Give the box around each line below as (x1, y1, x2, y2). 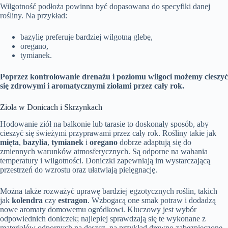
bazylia (23, 137, 47, 147)
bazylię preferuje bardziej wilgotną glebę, (20, 33, 153, 42)
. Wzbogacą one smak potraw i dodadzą (88, 195, 216, 205)
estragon (58, 195, 88, 205)
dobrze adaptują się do (118, 137, 191, 147)
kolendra (12, 195, 43, 205)
